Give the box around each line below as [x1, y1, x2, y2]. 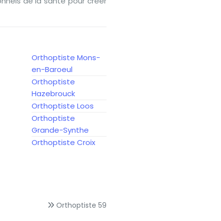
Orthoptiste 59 [56, 200, 107, 210]
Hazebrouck [32, 88, 75, 99]
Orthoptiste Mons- [32, 52, 100, 63]
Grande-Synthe [32, 125, 89, 135]
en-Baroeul [32, 64, 73, 74]
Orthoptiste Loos [32, 101, 94, 111]
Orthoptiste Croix [32, 137, 95, 147]
